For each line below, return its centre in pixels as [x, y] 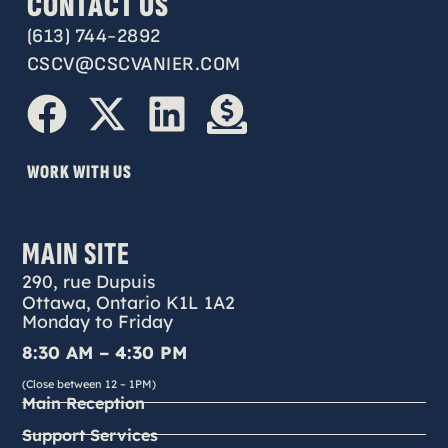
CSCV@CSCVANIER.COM [133, 64]
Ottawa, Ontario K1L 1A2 [129, 301]
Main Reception [84, 402]
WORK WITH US [79, 172]
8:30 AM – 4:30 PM [105, 352]
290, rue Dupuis [89, 280]
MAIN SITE [76, 254]
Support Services [90, 434]
